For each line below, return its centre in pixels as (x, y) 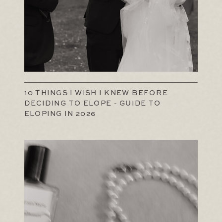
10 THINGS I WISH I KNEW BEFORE (96, 93)
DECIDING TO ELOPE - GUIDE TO (93, 104)
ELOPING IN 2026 (60, 114)
